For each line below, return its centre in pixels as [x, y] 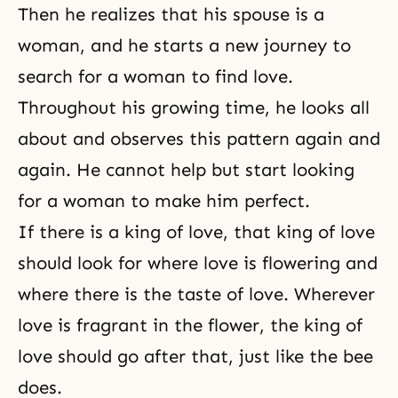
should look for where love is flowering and [198, 263]
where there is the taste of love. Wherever [196, 294]
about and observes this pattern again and [199, 139]
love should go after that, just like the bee [195, 356]
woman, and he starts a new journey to [184, 45]
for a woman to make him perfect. [164, 201]
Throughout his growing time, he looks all [194, 107]
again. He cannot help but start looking [186, 170]
